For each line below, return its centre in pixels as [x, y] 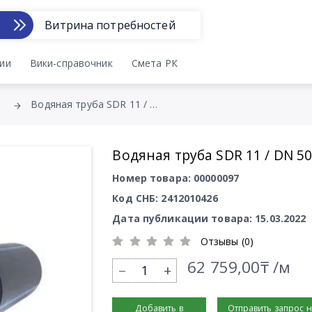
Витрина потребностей [110, 25]
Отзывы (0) [227, 241]
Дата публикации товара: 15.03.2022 [209, 218]
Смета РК [154, 63]
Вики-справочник [71, 63]
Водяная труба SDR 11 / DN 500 [154, 104]
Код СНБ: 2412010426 [165, 198]
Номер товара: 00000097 [176, 178]
